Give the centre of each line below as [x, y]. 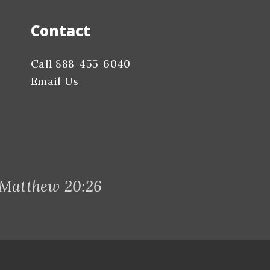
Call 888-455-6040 [81, 64]
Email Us [55, 81]
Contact [61, 30]
